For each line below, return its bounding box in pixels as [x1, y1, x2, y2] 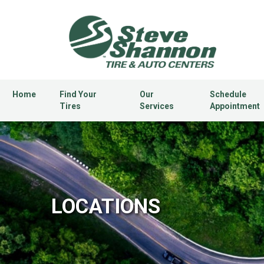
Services [139, 101, 174, 111]
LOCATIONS [51, 194, 160, 219]
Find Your [60, 90, 97, 100]
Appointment [210, 101, 260, 111]
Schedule [210, 90, 247, 100]
